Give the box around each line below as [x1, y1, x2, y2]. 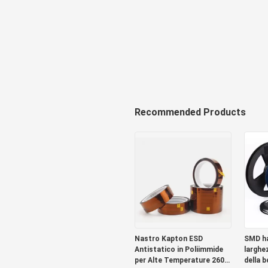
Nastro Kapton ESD [134, 234, 203, 243]
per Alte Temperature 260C [134, 256, 230, 264]
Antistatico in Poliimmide [134, 245, 223, 254]
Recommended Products [134, 106, 246, 118]
